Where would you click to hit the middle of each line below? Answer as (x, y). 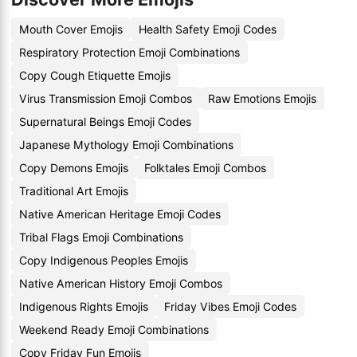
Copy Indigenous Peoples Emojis (104, 260)
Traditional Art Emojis (74, 191)
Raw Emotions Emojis (262, 98)
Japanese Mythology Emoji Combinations (126, 145)
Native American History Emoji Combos (121, 283)
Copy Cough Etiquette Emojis (95, 75)
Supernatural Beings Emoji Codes (105, 122)
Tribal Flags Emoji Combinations (101, 237)
